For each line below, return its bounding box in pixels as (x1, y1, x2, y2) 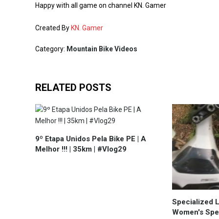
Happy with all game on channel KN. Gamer (35, 1, 166, 9)
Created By (35, 24, 71, 32)
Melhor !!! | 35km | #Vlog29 (35, 145, 127, 153)
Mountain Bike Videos (66, 45, 137, 53)
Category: (35, 45, 66, 53)
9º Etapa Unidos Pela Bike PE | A (35, 134, 146, 143)
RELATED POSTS (35, 82, 111, 93)
